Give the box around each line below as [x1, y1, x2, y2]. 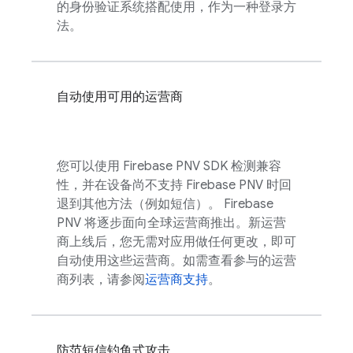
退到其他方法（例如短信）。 [57, 196, 224, 212]
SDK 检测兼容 [200, 158, 281, 174]
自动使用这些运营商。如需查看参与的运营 [57, 253, 296, 269]
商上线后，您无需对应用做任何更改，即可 [57, 234, 296, 250]
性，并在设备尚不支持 [57, 177, 186, 193]
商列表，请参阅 [57, 272, 145, 288]
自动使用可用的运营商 [57, 89, 183, 105]
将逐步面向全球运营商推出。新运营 [81, 215, 286, 231]
